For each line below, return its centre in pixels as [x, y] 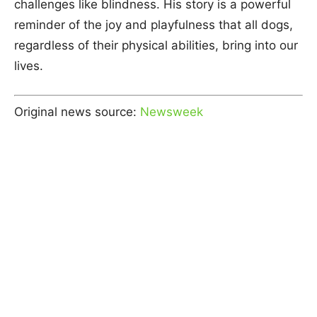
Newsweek [172, 111]
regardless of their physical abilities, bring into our [156, 45]
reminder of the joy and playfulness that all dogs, [154, 25]
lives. [29, 66]
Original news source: [77, 111]
